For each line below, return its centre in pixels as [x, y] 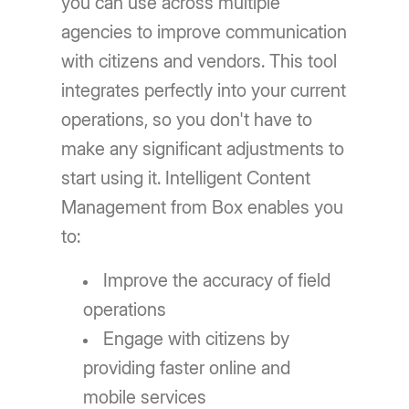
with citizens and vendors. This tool [199, 61]
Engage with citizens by [197, 339]
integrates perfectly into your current [204, 90]
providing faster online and [187, 368]
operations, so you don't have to [187, 120]
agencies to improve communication [204, 32]
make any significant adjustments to [203, 149]
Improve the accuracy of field [217, 280]
